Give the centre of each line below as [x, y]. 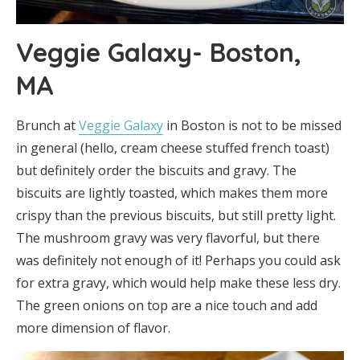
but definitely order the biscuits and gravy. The [156, 171]
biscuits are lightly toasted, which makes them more [172, 193]
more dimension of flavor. [93, 328]
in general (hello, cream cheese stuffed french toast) [173, 148]
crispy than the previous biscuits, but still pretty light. [176, 216]
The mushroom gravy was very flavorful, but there [168, 238]
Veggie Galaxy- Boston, [159, 53]
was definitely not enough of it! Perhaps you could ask [178, 261]
